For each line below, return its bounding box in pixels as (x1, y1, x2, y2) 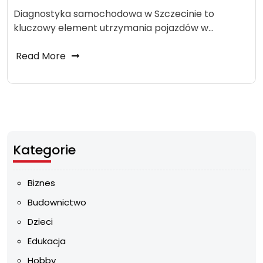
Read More (16, 49, 66, 63)
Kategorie (13, 141, 76, 159)
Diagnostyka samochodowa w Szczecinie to (14, 7, 214, 21)
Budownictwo (28, 196, 86, 208)
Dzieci (28, 215, 53, 228)
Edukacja (28, 235, 66, 247)
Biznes (28, 177, 55, 189)
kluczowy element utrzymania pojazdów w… (14, 21, 214, 35)
